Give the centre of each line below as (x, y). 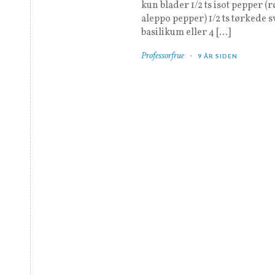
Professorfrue (163, 56)
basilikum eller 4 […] (186, 33)
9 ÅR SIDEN (218, 56)
